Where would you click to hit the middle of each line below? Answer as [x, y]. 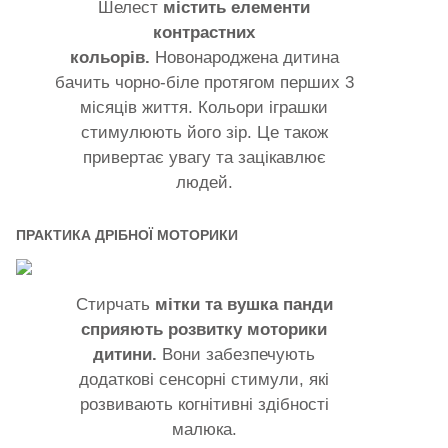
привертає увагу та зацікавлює [204, 157]
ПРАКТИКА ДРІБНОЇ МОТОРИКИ [127, 234]
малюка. [204, 429]
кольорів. [109, 57]
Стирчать [115, 304]
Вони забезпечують [236, 354]
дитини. [125, 354]
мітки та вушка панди [243, 304]
